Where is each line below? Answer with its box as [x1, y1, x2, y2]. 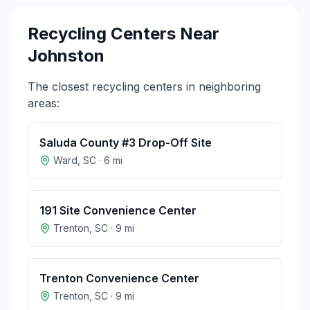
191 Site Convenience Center [39, 203, 197, 217]
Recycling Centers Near [28, 24, 219, 44]
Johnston [28, 46, 104, 66]
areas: [28, 96, 60, 110]
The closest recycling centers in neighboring [28, 80, 261, 93]
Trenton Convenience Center [39, 271, 199, 285]
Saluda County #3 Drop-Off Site [39, 136, 212, 149]
